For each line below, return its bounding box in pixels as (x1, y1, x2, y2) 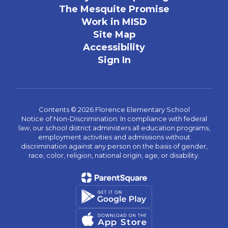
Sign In (97, 54, 131, 66)
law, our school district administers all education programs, (18, 123, 210, 132)
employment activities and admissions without (38, 132, 190, 141)
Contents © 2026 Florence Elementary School (38, 105, 190, 113)
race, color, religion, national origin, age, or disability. (28, 151, 199, 159)
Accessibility (83, 41, 145, 53)
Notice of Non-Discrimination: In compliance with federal (21, 114, 207, 123)
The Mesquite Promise (59, 3, 169, 15)
